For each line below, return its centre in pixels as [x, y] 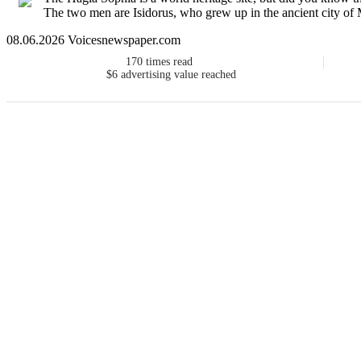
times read [169, 62]
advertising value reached [178, 75]
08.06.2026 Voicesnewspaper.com [93, 40]
